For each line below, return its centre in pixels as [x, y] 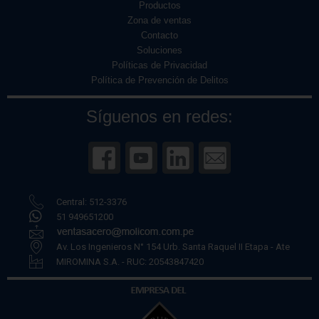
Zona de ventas [159, 21]
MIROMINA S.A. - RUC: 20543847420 [130, 261]
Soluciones [159, 51]
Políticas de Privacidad [159, 66]
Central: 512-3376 [91, 202]
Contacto [159, 36]
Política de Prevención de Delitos [159, 80]
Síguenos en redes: [159, 117]
